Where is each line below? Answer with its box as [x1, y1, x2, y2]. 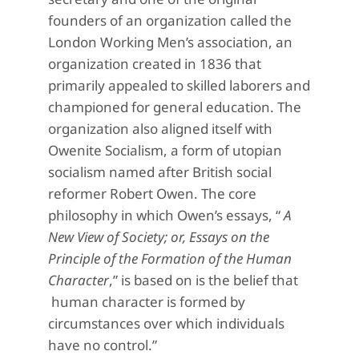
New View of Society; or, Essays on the [48, 228, 269, 247]
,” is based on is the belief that [109, 271, 298, 290]
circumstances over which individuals [48, 314, 284, 333]
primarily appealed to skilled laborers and [48, 76, 310, 95]
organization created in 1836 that [48, 54, 261, 74]
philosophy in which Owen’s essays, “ [48, 206, 280, 225]
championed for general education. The [48, 98, 301, 117]
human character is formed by [48, 292, 245, 312]
